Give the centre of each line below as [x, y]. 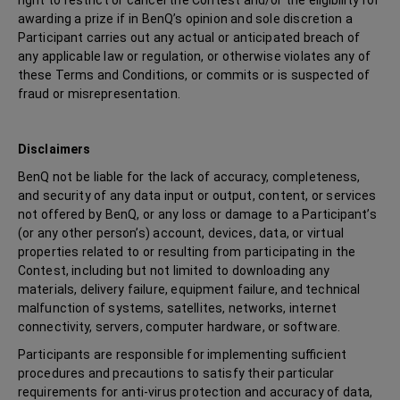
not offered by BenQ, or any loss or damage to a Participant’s [197, 214]
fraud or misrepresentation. [99, 94]
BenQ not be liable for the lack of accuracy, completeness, [189, 177]
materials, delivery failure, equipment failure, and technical [189, 289]
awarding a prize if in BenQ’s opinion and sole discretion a [185, 19]
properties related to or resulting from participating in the [187, 252]
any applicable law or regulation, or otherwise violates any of [194, 56]
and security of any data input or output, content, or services [197, 196]
